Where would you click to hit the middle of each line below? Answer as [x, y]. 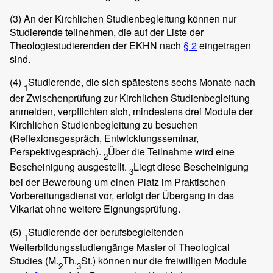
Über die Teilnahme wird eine [171, 151]
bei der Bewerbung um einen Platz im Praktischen [118, 182]
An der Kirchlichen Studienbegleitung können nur [129, 19]
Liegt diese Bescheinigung [191, 166]
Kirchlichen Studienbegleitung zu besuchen [104, 124]
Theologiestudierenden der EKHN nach [97, 46]
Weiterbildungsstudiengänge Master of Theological [120, 247]
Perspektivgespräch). [57, 151]
